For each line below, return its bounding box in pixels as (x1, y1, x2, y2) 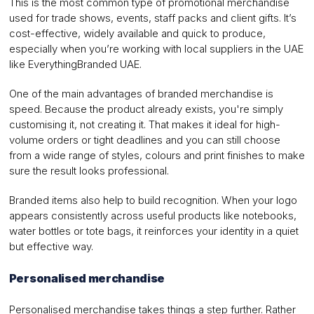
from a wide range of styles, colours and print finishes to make (8, 149, 305, 163)
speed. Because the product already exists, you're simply (8, 102, 283, 116)
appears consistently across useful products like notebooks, (8, 209, 296, 223)
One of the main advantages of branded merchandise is (8, 87, 273, 101)
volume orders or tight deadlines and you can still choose (8, 133, 280, 147)
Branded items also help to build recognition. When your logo (8, 193, 297, 207)
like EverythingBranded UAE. (8, 57, 142, 71)
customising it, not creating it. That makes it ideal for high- (8, 118, 280, 132)
